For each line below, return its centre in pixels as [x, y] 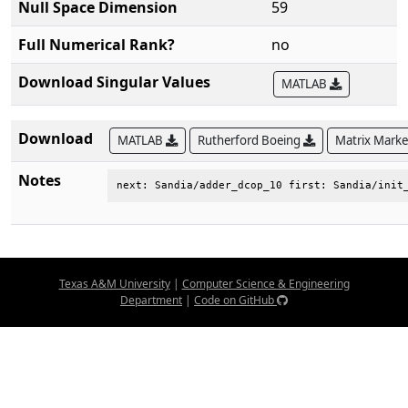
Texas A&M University [114, 284]
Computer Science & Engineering [265, 284]
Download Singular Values [114, 82]
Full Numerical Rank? [97, 45]
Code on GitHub [235, 300]
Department [151, 300]
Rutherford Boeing [250, 140]
